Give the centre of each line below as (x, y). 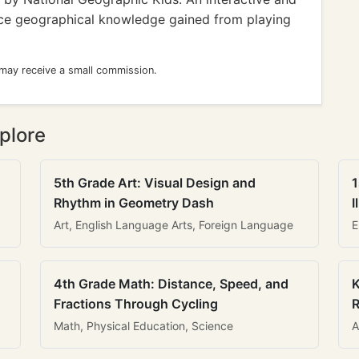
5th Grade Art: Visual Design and (155, 183)
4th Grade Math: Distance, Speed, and (171, 284)
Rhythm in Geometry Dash (134, 203)
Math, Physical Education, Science (143, 326)
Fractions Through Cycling (136, 304)
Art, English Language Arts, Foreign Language (173, 225)
